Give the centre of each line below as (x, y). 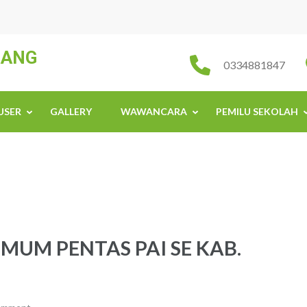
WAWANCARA (154, 111)
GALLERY (71, 111)
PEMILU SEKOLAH (257, 111)
